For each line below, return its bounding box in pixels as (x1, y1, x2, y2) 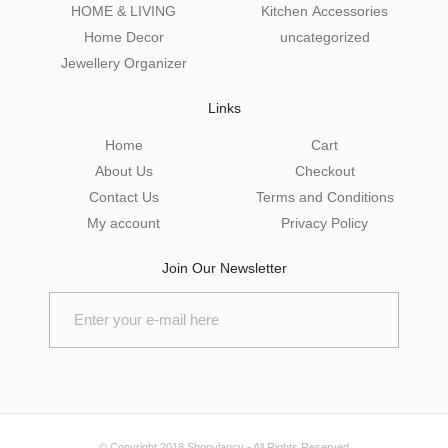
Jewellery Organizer (60, 54, 187, 71)
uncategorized (279, 28, 370, 45)
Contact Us (88, 188, 159, 205)
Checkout (294, 162, 355, 179)
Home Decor (83, 28, 164, 45)
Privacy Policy (281, 214, 368, 231)
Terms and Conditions (255, 188, 394, 205)
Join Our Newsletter (161, 259, 287, 276)
